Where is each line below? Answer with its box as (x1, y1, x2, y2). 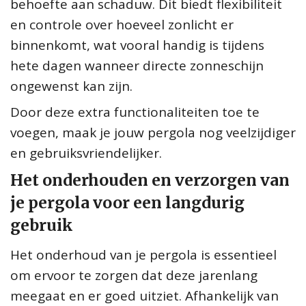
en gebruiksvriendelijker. (10, 143, 162, 162)
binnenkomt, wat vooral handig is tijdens (10, 36, 264, 54)
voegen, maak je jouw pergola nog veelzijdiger (10, 123, 296, 141)
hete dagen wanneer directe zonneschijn (10, 56, 264, 74)
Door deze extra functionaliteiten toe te (10, 102, 260, 121)
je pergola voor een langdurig (10, 192, 245, 212)
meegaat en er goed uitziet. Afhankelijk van (10, 286, 279, 305)
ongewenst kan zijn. (10, 76, 133, 95)
